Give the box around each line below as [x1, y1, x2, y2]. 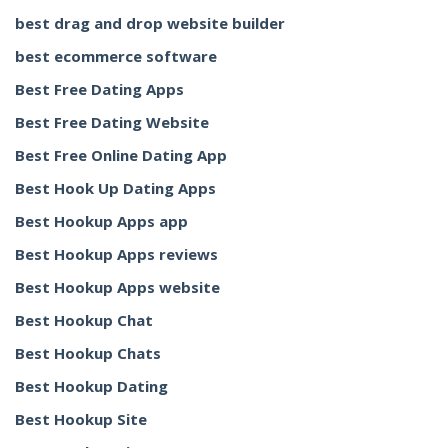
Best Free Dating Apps [15, 79, 184, 99]
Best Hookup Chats [15, 343, 161, 363]
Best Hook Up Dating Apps [15, 178, 216, 198]
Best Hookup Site [15, 409, 147, 429]
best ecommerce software [15, 46, 217, 66]
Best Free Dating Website [15, 112, 209, 132]
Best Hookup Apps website [15, 277, 220, 297]
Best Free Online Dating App [15, 145, 227, 165]
